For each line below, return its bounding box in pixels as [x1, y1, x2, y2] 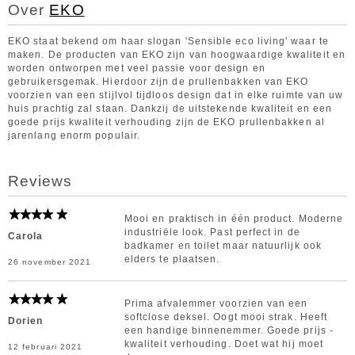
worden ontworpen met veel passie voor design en [8, 63, 265, 74]
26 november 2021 [8, 258, 92, 266]
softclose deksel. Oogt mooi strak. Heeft [124, 311, 328, 323]
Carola [8, 231, 44, 242]
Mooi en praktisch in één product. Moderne [124, 213, 344, 224]
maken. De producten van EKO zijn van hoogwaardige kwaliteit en [8, 49, 345, 60]
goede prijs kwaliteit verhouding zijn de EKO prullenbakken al [8, 116, 325, 128]
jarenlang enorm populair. [8, 130, 141, 141]
